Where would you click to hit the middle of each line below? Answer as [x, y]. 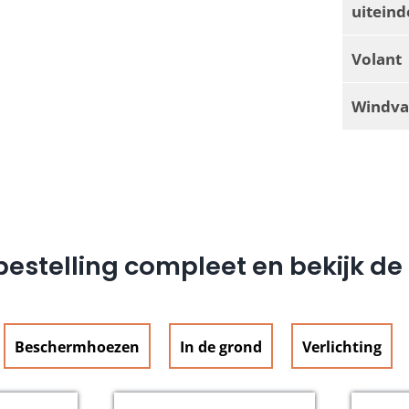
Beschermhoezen [78, 346]
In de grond [221, 346]
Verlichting [342, 346]
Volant [377, 58]
